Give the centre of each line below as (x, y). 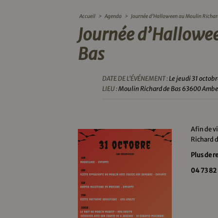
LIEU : (110, 89)
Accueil (87, 16)
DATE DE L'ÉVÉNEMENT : (135, 79)
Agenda (113, 16)
